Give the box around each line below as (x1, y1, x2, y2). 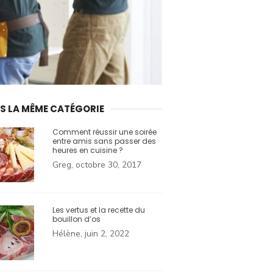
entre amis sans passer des (52, 136, 156, 147)
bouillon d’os (52, 214, 101, 225)
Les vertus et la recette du (52, 205, 145, 216)
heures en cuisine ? (52, 145, 123, 156)
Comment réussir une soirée (52, 127, 157, 138)
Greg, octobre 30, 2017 (52, 159, 141, 171)
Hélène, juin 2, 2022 (52, 228, 129, 240)
